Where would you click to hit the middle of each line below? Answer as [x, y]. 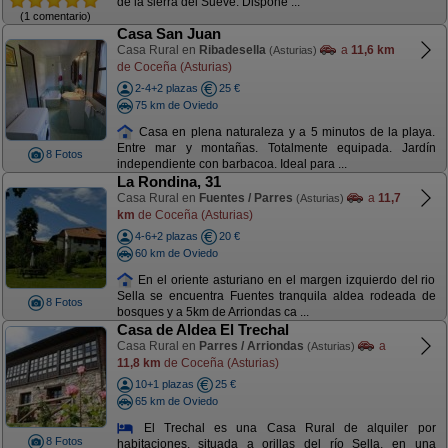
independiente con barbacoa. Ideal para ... [231, 164]
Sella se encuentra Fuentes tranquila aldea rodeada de [276, 296]
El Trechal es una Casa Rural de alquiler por [285, 427]
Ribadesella [232, 50]
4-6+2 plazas [166, 236]
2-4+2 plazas [166, 88]
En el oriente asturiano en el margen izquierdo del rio [285, 279]
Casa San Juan [168, 33]
